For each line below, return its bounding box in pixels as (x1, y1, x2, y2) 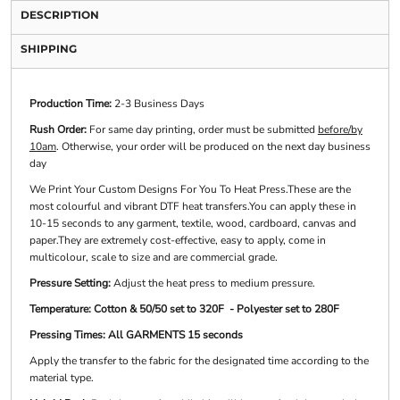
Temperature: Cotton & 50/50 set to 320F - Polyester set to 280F (29, 302, 339, 317)
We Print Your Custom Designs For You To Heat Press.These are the (29, 182, 351, 197)
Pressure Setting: (29, 276, 111, 291)
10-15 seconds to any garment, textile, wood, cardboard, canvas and (29, 216, 356, 231)
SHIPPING (20, 42, 77, 56)
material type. (29, 371, 94, 386)
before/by (317, 122, 362, 137)
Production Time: (29, 96, 114, 112)
